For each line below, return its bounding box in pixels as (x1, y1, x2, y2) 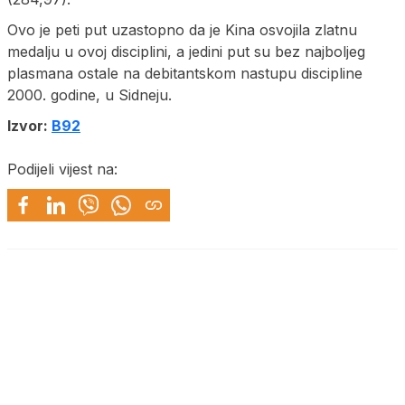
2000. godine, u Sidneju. (7, 85, 172, 104)
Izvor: (7, 116, 52, 135)
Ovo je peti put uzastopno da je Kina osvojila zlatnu (7, 20, 357, 39)
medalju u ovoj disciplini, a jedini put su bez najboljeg (7, 42, 365, 61)
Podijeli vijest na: (7, 159, 118, 178)
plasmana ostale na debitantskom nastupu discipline (7, 63, 363, 82)
